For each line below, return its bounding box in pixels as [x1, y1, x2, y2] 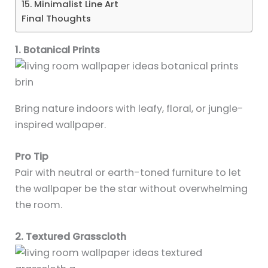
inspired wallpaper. [15, 117, 106, 132]
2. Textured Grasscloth [15, 230, 127, 244]
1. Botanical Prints [15, 43, 100, 57]
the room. [15, 197, 63, 212]
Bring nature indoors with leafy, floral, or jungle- [15, 101, 244, 115]
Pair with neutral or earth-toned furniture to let [15, 165, 242, 179]
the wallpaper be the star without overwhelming [15, 181, 248, 196]
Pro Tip [15, 149, 49, 163]
